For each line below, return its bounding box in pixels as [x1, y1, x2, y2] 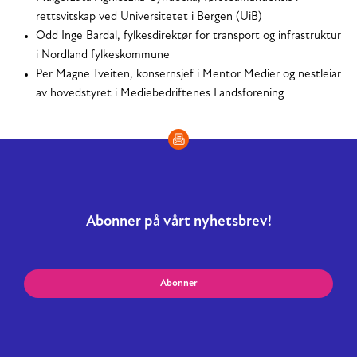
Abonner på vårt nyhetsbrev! [85, 214, 272, 230]
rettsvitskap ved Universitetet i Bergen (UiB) [36, 11, 262, 24]
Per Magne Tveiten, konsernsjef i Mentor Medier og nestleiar [36, 69, 341, 81]
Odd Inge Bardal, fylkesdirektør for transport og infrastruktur [36, 30, 341, 43]
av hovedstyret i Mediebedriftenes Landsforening [36, 88, 284, 100]
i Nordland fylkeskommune [36, 49, 170, 62]
